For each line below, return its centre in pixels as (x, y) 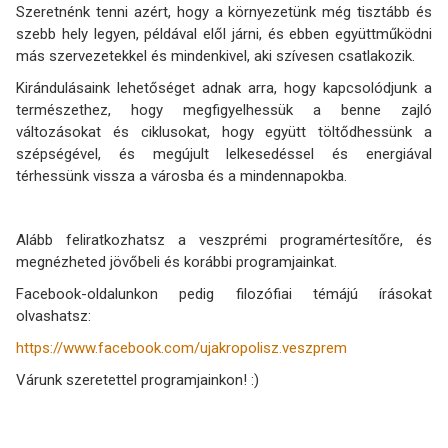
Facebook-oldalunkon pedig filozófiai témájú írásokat (224, 293)
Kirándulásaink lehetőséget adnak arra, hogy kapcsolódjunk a (224, 87)
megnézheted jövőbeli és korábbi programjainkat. (176, 261)
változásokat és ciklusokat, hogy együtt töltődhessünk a (224, 131)
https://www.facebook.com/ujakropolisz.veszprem (181, 347)
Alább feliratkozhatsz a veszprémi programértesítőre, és (224, 239)
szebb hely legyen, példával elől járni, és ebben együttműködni (224, 33)
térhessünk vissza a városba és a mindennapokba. (181, 175)
